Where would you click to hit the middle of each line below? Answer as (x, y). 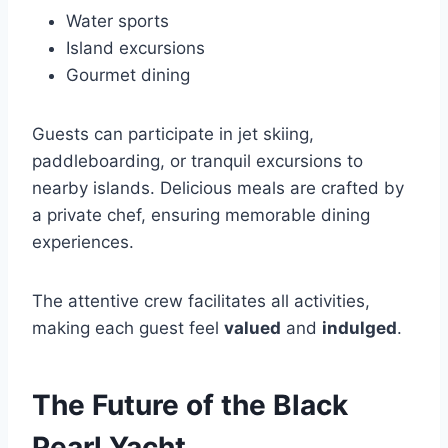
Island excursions (135, 48)
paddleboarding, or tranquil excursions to (197, 161)
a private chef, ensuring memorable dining (201, 215)
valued (252, 328)
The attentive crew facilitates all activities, (201, 301)
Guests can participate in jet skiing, (173, 134)
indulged (359, 328)
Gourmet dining (128, 75)
